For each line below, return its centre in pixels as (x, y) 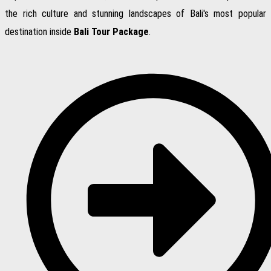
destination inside (39, 32)
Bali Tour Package (111, 32)
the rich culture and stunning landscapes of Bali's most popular (135, 14)
